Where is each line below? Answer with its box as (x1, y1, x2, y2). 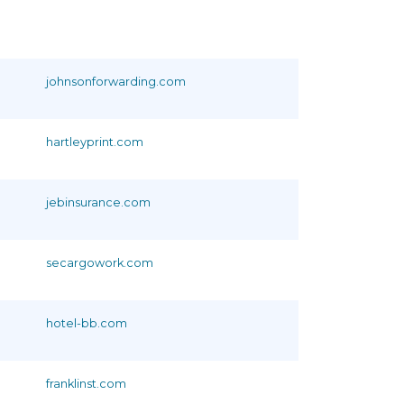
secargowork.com (46, 255, 153, 270)
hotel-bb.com (46, 316, 127, 330)
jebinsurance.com (46, 195, 151, 209)
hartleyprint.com (46, 134, 143, 149)
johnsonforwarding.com (46, 74, 186, 88)
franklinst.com (46, 376, 126, 390)
